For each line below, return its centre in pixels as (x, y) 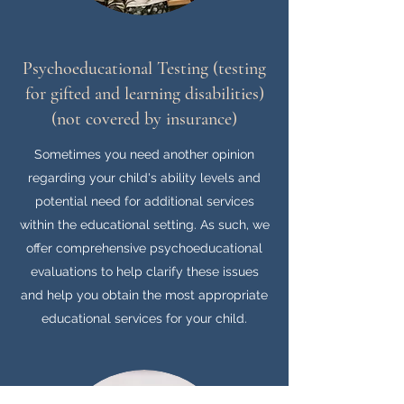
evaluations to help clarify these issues (144, 271)
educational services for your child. (144, 318)
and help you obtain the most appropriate (144, 295)
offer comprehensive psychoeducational (144, 248)
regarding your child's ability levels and (144, 178)
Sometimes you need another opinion (144, 154)
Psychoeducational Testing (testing (144, 69)
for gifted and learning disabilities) (144, 94)
